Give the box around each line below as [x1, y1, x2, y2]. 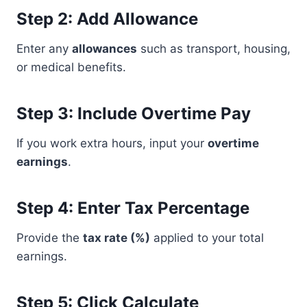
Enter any [16, 42, 72, 56]
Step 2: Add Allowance [16, 9, 198, 29]
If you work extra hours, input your [16, 136, 208, 150]
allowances [72, 42, 137, 56]
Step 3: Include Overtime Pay [16, 103, 251, 123]
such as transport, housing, [137, 42, 291, 56]
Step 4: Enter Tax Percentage [16, 198, 249, 218]
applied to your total [150, 231, 264, 245]
